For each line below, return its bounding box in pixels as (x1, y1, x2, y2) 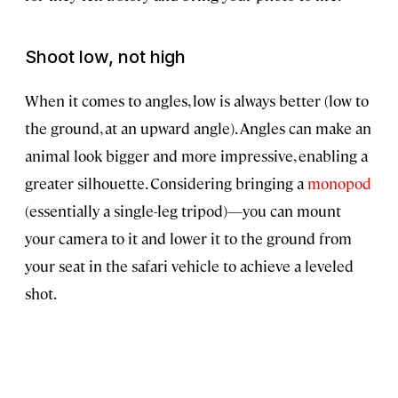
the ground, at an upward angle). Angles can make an (25, 117, 371, 138)
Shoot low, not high (25, 45, 186, 68)
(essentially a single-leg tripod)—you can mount (25, 200, 341, 220)
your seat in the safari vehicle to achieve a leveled (25, 255, 354, 275)
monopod (307, 172, 371, 193)
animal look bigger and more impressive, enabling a (25, 145, 368, 165)
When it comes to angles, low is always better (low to (25, 90, 369, 110)
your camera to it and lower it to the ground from (25, 227, 352, 248)
